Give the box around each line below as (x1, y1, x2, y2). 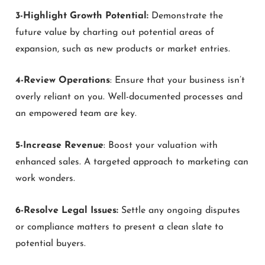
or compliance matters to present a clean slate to (15, 222, 224, 232)
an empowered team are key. (15, 109, 137, 119)
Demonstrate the (148, 11, 223, 21)
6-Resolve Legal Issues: (15, 205, 121, 215)
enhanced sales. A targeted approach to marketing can (15, 157, 248, 167)
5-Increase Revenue (15, 140, 104, 150)
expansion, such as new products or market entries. (15, 44, 230, 54)
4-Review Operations (15, 76, 110, 86)
